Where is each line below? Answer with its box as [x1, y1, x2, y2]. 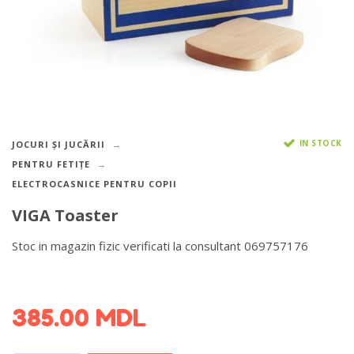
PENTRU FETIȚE [12, 158, 90, 170]
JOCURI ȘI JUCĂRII [12, 138, 105, 150]
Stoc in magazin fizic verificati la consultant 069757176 [12, 237, 308, 254]
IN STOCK [299, 137, 342, 149]
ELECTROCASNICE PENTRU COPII [12, 178, 177, 190]
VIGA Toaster [12, 205, 119, 227]
